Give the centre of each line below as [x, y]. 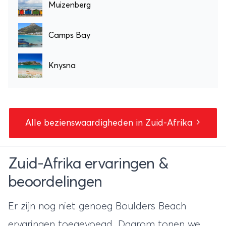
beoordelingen [55, 182]
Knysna [62, 65]
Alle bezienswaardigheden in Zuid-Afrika [110, 123]
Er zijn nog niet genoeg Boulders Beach [97, 206]
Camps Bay [69, 35]
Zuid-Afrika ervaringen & [88, 164]
